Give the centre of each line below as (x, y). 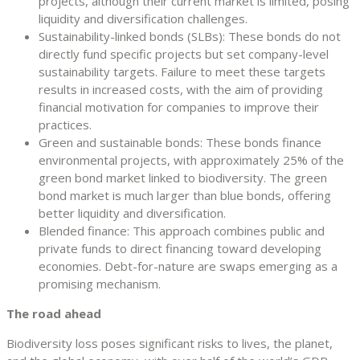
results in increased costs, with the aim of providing (181, 89)
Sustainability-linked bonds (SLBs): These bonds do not (190, 36)
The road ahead (54, 313)
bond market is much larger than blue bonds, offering (185, 195)
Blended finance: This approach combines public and (182, 230)
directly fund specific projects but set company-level (184, 53)
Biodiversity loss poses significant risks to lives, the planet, (170, 343)
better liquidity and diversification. (132, 213)
